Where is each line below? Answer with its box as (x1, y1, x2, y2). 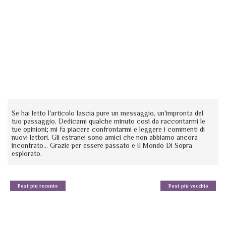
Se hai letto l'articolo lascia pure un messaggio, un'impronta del (12, 108, 204, 117)
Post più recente (18, 183, 58, 189)
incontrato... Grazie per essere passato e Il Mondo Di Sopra (12, 141, 193, 149)
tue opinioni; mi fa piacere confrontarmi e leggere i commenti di (12, 125, 205, 133)
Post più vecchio (168, 183, 208, 189)
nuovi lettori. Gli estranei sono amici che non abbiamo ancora (12, 133, 198, 141)
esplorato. (12, 149, 42, 157)
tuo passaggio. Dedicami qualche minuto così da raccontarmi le (12, 117, 206, 125)
